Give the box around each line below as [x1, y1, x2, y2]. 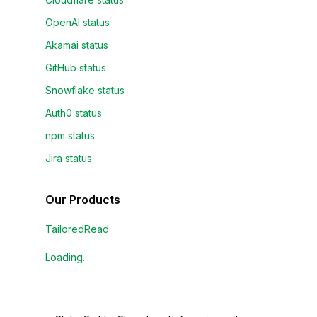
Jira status [45, 152, 92, 164]
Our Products [45, 192, 120, 207]
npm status [45, 129, 95, 142]
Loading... [45, 251, 89, 263]
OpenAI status [45, 16, 110, 28]
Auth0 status [45, 107, 102, 119]
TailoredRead [45, 223, 109, 235]
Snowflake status [45, 84, 125, 96]
